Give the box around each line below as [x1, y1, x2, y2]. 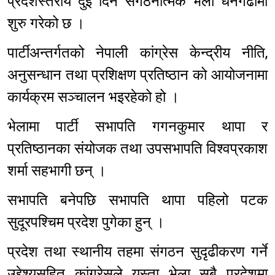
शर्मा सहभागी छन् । [7, 162, 114, 180]
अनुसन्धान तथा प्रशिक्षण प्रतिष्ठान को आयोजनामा [7, 66, 268, 84]
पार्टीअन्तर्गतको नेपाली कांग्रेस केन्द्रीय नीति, [7, 44, 268, 62]
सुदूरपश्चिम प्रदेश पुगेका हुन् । [7, 214, 165, 231]
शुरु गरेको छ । [7, 15, 92, 33]
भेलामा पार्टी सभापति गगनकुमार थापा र [7, 118, 268, 136]
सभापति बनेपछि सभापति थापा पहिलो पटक [7, 192, 268, 209]
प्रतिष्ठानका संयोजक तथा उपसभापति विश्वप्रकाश [7, 140, 268, 158]
